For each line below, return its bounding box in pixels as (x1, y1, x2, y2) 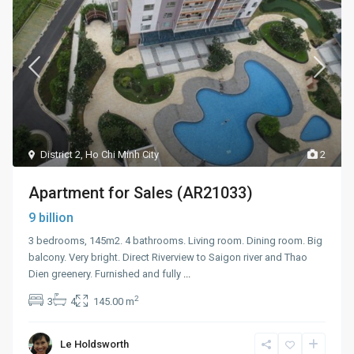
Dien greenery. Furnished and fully (28, 267, 184, 280)
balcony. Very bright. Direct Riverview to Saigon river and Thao (28, 250, 308, 263)
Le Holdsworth (60, 337, 130, 350)
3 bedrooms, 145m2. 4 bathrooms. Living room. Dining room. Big (28, 234, 323, 247)
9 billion (28, 209, 74, 225)
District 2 (40, 148, 81, 160)
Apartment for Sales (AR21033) (28, 183, 254, 202)
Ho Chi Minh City (85, 148, 160, 160)
